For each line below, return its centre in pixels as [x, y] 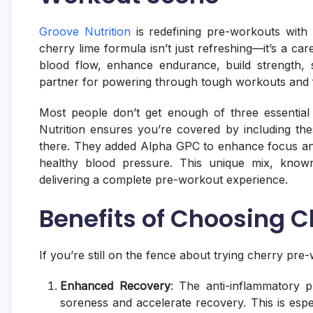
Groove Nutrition [85, 31]
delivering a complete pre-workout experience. [163, 179]
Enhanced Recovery [115, 285]
